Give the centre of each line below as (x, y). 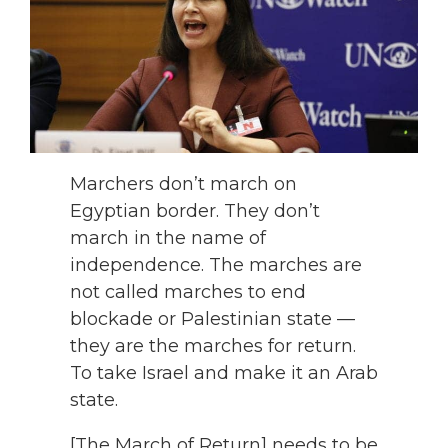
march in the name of (168, 238)
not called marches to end (188, 292)
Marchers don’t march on (183, 184)
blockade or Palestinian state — (212, 319)
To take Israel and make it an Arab (224, 373)
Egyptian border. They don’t (195, 211)
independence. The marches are (216, 265)
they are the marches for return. (213, 346)
